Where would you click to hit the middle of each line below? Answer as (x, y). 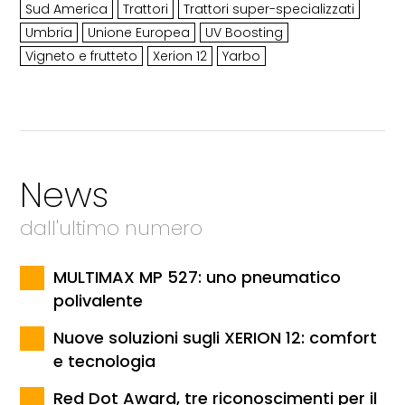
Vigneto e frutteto (82, 57)
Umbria (49, 33)
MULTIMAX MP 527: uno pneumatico (198, 278)
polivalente (99, 301)
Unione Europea (139, 33)
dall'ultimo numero (112, 229)
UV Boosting (245, 33)
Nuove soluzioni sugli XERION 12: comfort (216, 338)
